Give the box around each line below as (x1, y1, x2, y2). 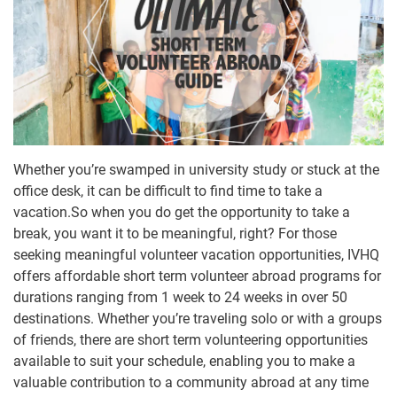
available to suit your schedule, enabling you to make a (13, 353, 355, 370)
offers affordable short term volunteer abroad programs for (13, 268, 381, 285)
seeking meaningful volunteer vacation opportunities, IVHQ (13, 246, 379, 264)
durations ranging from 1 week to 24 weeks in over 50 (13, 289, 347, 307)
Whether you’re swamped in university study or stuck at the (13, 161, 379, 179)
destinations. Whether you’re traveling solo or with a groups (13, 310, 382, 328)
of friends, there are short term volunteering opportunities (13, 331, 368, 349)
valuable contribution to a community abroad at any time (13, 374, 369, 392)
